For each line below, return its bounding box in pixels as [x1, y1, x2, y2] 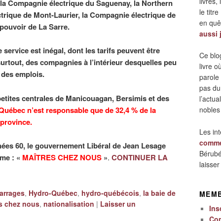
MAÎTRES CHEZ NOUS [22, 152, 102, 163]
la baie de [143, 187, 176, 198]
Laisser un [100, 198, 136, 209]
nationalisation [43, 198, 94, 209]
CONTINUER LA [111, 152, 168, 163]
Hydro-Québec [29, 187, 77, 198]
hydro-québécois [81, 187, 139, 198]
